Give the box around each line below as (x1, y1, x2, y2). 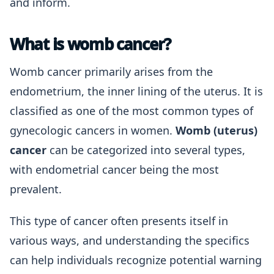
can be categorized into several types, (46, 143, 245, 157)
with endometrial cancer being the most (10, 162, 219, 177)
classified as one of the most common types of (10, 103, 253, 118)
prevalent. (10, 182, 62, 196)
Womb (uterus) (176, 123, 257, 138)
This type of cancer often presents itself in (10, 213, 228, 228)
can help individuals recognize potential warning (10, 253, 262, 267)
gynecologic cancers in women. (10, 123, 176, 138)
